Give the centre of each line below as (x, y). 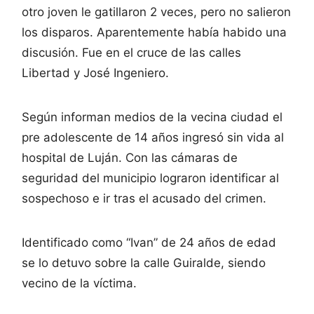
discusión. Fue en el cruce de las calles (131, 52)
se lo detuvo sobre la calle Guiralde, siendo (144, 262)
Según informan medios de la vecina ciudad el (152, 117)
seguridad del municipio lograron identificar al (150, 178)
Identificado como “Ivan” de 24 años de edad (149, 242)
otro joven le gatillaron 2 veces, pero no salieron (156, 12)
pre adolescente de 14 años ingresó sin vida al (153, 137)
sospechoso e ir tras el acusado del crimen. (144, 198)
